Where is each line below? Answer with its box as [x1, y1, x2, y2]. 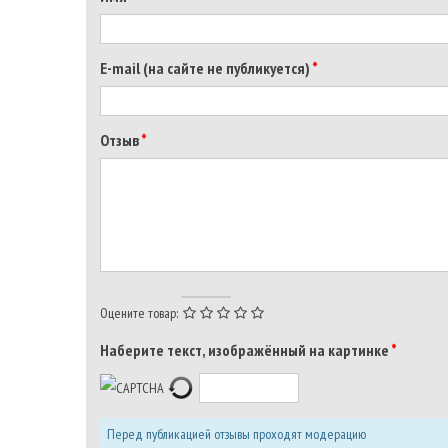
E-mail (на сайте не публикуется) [100, 58, 312, 79]
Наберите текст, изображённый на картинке [100, 340, 391, 361]
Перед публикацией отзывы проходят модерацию [107, 425, 366, 444]
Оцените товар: [100, 304, 178, 323]
